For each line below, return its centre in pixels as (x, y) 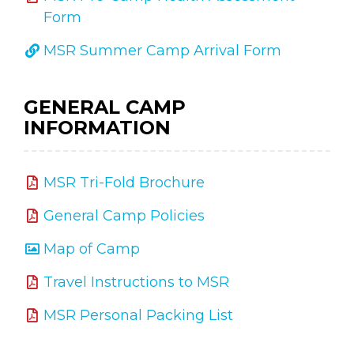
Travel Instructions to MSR (136, 282)
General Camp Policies (124, 215)
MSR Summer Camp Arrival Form (162, 50)
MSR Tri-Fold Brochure (124, 182)
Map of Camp (92, 249)
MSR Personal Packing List (138, 315)
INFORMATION (97, 127)
